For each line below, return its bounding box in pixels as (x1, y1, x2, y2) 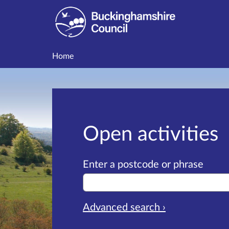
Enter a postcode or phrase (83, 157, 203, 170)
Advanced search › (83, 200, 166, 213)
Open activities (83, 121, 218, 145)
